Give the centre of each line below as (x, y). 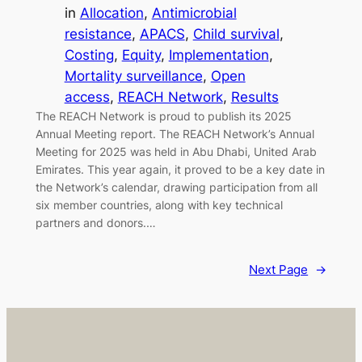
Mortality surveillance (133, 76)
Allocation (112, 13)
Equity (141, 55)
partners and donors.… (95, 223)
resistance (98, 34)
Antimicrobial (194, 13)
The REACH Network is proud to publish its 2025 (163, 116)
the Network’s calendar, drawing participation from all (176, 187)
